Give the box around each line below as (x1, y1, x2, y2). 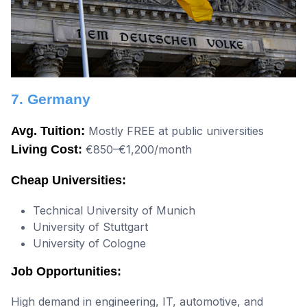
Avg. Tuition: (11, 124, 85, 138)
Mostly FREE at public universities (85, 124, 264, 138)
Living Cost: (11, 143, 82, 157)
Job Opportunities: (11, 265, 121, 279)
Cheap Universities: (11, 173, 126, 188)
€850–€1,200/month (82, 143, 192, 157)
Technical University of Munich (33, 204, 195, 218)
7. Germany (11, 91, 90, 108)
